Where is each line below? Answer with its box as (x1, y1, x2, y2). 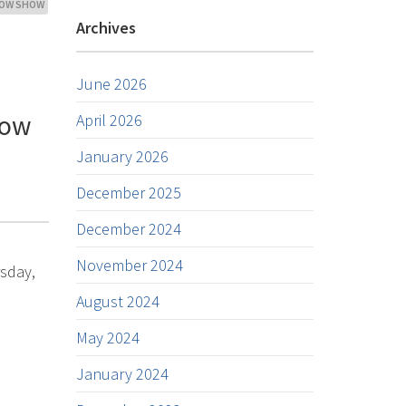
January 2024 (75, 363, 169, 384)
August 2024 (75, 291, 159, 312)
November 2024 (75, 255, 183, 275)
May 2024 (75, 327, 140, 348)
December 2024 (75, 218, 181, 239)
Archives (75, 17, 136, 38)
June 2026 (75, 73, 147, 94)
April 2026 (75, 110, 142, 130)
